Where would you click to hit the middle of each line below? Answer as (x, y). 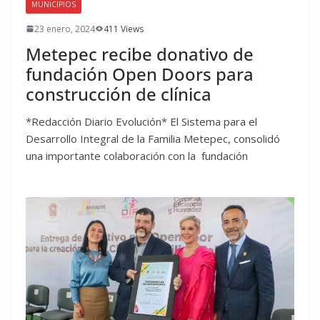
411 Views (124, 29)
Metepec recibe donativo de (140, 54)
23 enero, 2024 (65, 29)
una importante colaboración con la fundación (137, 155)
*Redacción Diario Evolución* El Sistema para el (141, 121)
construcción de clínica (119, 94)
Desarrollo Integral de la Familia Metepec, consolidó (153, 138)
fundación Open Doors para (140, 74)
